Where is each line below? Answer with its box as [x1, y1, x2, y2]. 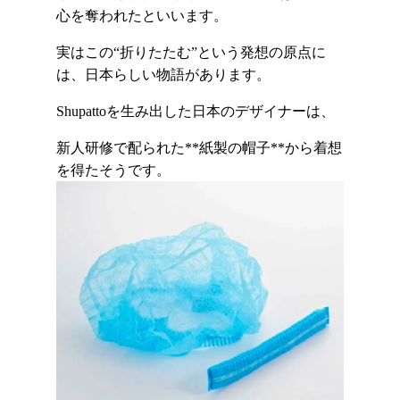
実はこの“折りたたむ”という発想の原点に [55, 45, 326, 61]
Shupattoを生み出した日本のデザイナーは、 [55, 104, 335, 120]
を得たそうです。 [55, 162, 171, 179]
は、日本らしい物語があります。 [55, 67, 271, 83]
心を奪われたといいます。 [55, 8, 228, 24]
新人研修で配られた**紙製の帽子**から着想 [55, 140, 342, 156]
